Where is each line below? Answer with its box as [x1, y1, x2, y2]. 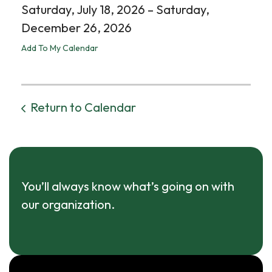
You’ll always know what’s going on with [21, 178, 234, 194]
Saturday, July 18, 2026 [21, 2, 145, 17]
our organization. [21, 197, 115, 212]
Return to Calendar [30, 100, 136, 115]
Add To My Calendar [21, 42, 98, 53]
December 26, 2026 [21, 20, 132, 35]
